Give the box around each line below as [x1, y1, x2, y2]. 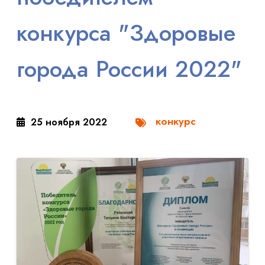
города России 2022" [17, 53, 242, 85]
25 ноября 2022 [28, 115, 107, 129]
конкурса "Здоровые [17, 17, 235, 49]
